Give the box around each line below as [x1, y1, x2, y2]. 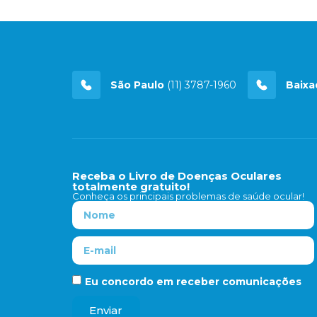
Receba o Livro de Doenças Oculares [72, 169, 282, 183]
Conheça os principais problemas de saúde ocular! [72, 190, 304, 202]
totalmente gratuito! [72, 180, 190, 194]
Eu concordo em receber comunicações [85, 275, 301, 288]
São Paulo [110, 78, 164, 91]
